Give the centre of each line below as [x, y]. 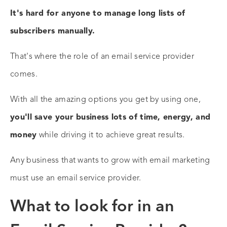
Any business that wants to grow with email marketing [110, 161]
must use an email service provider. [76, 179]
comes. [25, 75]
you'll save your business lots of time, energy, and [110, 118]
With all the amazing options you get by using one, [105, 100]
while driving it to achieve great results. [111, 136]
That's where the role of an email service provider [102, 57]
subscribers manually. [53, 32]
